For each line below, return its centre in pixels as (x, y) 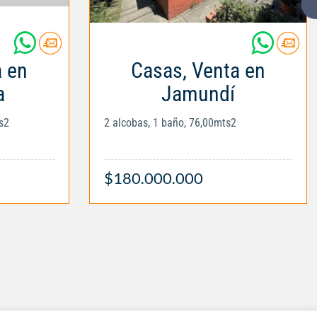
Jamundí (198, 93)
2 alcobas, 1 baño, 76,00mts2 (170, 122)
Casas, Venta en (198, 70)
